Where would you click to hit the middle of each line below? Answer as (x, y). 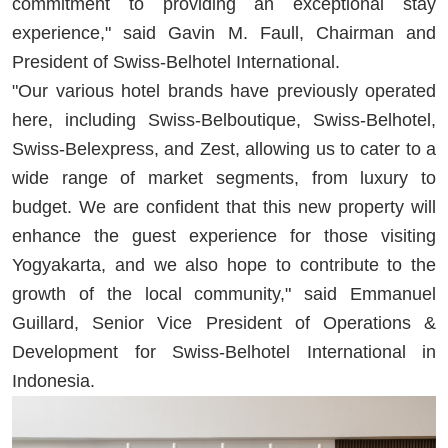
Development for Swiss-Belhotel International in (224, 351)
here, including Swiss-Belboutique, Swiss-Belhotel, (224, 119)
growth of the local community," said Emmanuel (224, 293)
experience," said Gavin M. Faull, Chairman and (224, 32)
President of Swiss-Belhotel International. (176, 61)
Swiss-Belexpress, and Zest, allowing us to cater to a (224, 148)
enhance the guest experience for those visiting (224, 235)
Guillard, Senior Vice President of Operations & (224, 322)
